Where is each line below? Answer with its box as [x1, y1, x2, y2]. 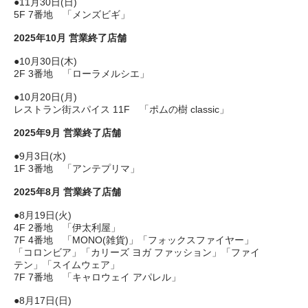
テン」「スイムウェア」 [14, 259, 120, 270]
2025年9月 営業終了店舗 [14, 127, 121, 138]
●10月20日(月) [14, 91, 77, 102]
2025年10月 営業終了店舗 [14, 32, 126, 43]
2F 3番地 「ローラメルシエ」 [14, 68, 149, 79]
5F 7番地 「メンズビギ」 [14, 9, 130, 20]
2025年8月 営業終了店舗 [14, 186, 121, 197]
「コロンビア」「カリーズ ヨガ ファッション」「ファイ [14, 247, 260, 258]
